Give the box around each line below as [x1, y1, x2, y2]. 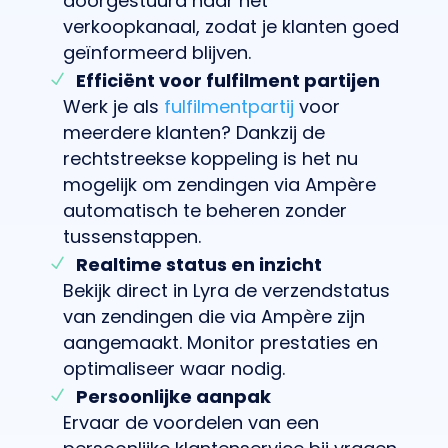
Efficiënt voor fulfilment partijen [75, 67, 380, 93]
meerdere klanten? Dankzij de [62, 119, 325, 145]
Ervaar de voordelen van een [62, 409, 319, 435]
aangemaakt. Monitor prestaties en [62, 329, 378, 355]
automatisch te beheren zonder [62, 197, 347, 223]
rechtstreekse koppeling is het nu [62, 145, 358, 171]
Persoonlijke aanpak [75, 383, 271, 409]
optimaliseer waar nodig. [62, 355, 285, 381]
